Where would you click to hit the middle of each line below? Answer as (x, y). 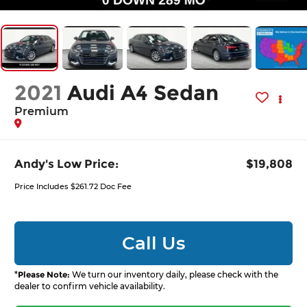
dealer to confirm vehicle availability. (90, 286)
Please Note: (44, 274)
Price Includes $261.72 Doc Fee (73, 186)
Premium (42, 111)
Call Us (153, 243)
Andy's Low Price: (67, 164)
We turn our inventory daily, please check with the (174, 274)
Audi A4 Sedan (143, 93)
